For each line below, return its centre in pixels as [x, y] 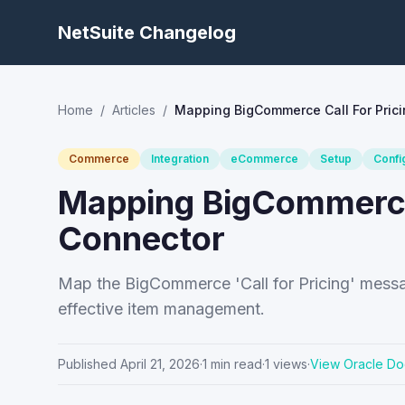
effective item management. [161, 309]
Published [87, 364]
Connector [141, 239]
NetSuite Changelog [147, 33]
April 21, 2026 [160, 364]
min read [235, 364]
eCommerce [264, 159]
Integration [180, 159]
